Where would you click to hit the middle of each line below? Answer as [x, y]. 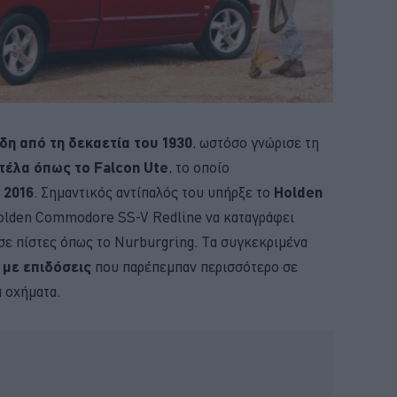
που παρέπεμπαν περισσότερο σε [196, 266]
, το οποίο [199, 167]
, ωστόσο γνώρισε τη [256, 142]
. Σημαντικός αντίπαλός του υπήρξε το [154, 192]
